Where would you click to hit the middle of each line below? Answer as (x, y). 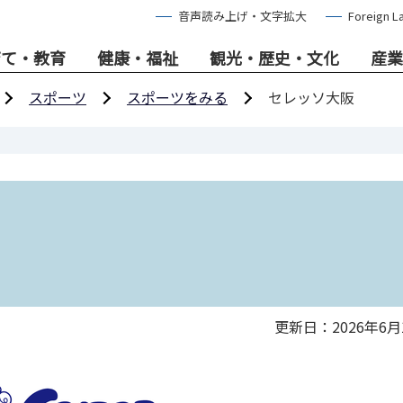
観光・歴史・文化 (274, 57)
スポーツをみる (177, 97)
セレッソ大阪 (311, 97)
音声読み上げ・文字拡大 (242, 16)
